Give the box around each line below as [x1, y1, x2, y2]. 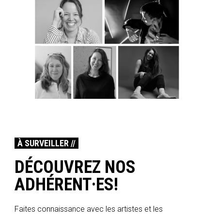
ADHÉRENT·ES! [15, 174, 118, 195]
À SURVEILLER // [17, 138, 76, 148]
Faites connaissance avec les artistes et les [15, 204, 163, 214]
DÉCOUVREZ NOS [15, 156, 136, 177]
